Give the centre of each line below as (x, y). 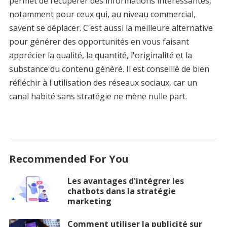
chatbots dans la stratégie (121, 191)
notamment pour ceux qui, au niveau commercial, (102, 14)
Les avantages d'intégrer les (125, 181)
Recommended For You (69, 159)
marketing (89, 201)
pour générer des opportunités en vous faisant (99, 42)
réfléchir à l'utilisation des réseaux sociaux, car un (103, 83)
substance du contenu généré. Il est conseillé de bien (109, 69)
